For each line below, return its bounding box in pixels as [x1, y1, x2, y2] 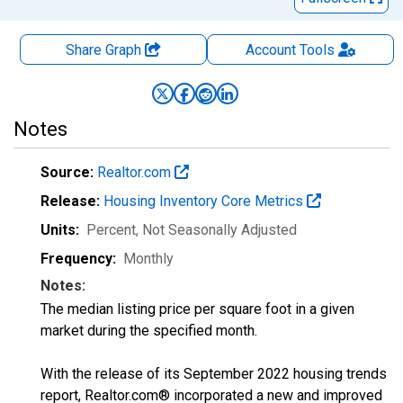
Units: [40, 221, 79, 238]
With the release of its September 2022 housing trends [40, 365, 387, 382]
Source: [40, 164, 94, 181]
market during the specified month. [40, 322, 257, 339]
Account [245, 41, 296, 58]
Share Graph [66, 41, 145, 58]
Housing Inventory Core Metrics [103, 193, 307, 210]
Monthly [123, 250, 174, 267]
